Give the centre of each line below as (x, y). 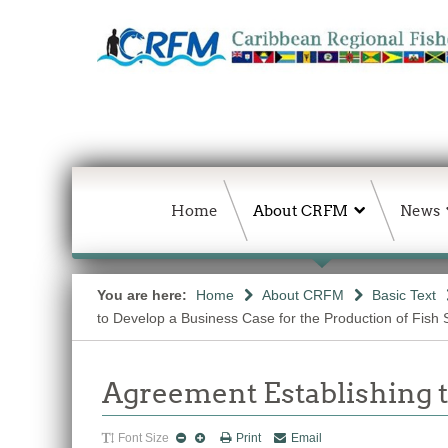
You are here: (144, 295)
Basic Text (404, 295)
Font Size (143, 438)
